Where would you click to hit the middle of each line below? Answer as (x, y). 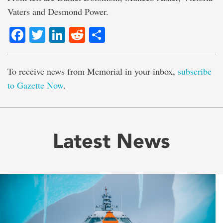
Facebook (60, 35)
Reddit (108, 35)
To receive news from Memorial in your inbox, (93, 71)
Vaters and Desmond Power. (58, 11)
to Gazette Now (35, 85)
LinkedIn (95, 35)
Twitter (69, 35)
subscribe (195, 71)
